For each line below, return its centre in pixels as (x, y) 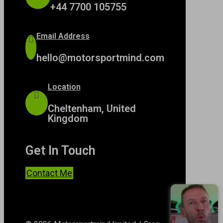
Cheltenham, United (92, 108)
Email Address (63, 36)
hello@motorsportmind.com (100, 57)
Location (64, 87)
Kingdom (68, 118)
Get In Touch (60, 151)
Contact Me (49, 173)
